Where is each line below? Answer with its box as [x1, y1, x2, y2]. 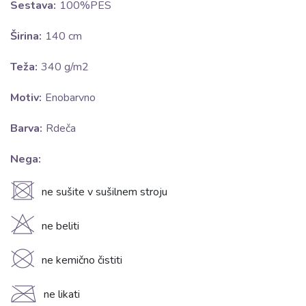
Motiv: [10, 90, 42, 105]
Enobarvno [45, 90, 96, 105]
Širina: [10, 29, 42, 44]
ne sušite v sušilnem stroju [42, 184, 167, 199]
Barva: [10, 121, 42, 136]
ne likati [44, 287, 80, 302]
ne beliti [42, 219, 79, 234]
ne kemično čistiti [42, 253, 122, 268]
